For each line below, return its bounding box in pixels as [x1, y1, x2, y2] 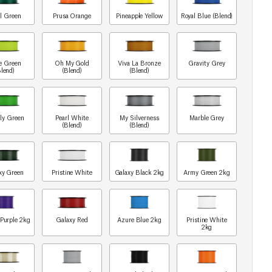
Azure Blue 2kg [117, 215, 162, 224]
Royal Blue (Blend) [180, 11, 233, 20]
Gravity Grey [188, 58, 225, 67]
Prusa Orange [52, 11, 92, 20]
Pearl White [55, 113, 89, 122]
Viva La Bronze [118, 58, 161, 67]
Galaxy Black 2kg [114, 168, 165, 177]
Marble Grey [189, 113, 225, 122]
